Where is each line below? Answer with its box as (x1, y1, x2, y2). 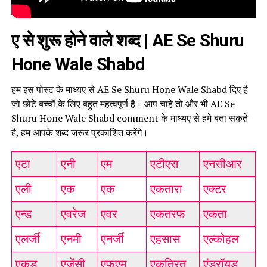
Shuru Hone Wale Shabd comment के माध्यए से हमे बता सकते (11, 111, 248, 125)
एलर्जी (15, 232, 40, 247)
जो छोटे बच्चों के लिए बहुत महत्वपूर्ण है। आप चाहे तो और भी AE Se (11, 97, 235, 111)
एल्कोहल (203, 232, 239, 247)
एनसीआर (203, 157, 242, 172)
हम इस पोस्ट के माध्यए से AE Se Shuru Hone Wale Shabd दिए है (11, 83, 248, 97)
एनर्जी (100, 232, 124, 247)
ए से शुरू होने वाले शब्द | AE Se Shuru (11, 30, 244, 51)
